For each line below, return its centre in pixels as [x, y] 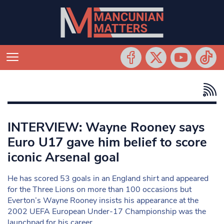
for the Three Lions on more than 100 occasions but [99, 189]
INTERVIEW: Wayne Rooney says [106, 127]
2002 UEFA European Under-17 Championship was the [107, 211]
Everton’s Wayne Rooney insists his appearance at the [103, 200]
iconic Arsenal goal [63, 157]
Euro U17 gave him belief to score [107, 142]
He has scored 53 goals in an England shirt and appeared [108, 178]
